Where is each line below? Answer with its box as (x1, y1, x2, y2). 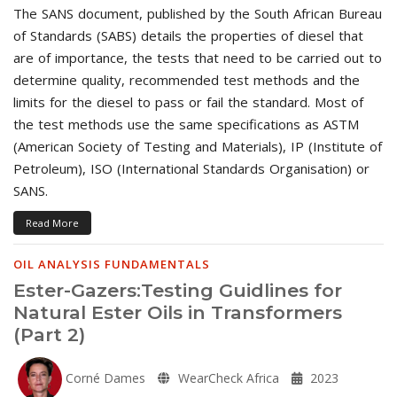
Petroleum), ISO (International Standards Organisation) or (13, 159, 370, 177)
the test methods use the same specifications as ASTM (13, 114, 359, 133)
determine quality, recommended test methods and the (13, 70, 360, 89)
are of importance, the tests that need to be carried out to (13, 48, 382, 66)
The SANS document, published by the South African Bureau (13, 4, 382, 22)
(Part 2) (13, 323, 85, 346)
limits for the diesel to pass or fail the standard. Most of (13, 92, 363, 111)
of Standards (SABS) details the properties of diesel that (13, 26, 363, 44)
